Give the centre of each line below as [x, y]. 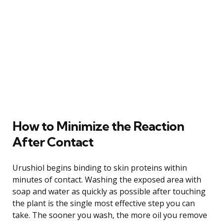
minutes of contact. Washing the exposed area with [107, 179]
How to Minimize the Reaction [98, 126]
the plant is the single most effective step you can [104, 203]
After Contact [53, 142]
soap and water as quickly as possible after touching [109, 191]
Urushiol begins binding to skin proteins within [100, 167]
